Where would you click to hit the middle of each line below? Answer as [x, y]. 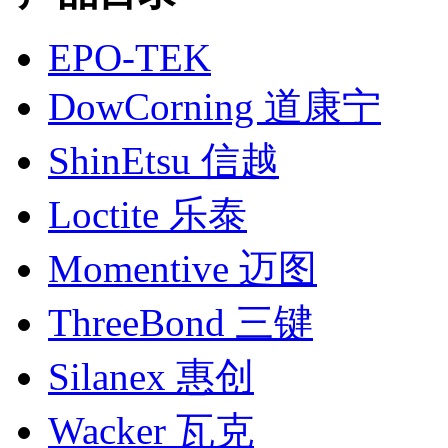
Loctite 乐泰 [147, 214]
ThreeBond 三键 [180, 322]
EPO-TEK [129, 57]
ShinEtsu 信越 [163, 160]
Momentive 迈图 [182, 268]
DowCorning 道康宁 [214, 106]
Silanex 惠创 [151, 376]
